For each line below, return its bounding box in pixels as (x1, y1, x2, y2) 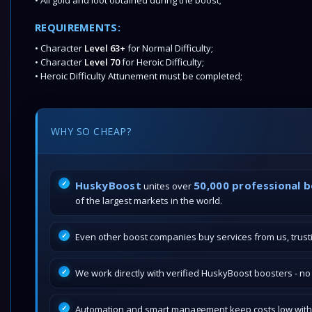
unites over (141, 180, 194, 192)
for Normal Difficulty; (125, 42, 213, 54)
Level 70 (82, 56, 122, 68)
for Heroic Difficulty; (122, 56, 204, 68)
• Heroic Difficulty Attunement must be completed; (35, 70, 242, 82)
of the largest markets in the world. (75, 194, 222, 207)
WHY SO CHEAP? (51, 124, 132, 138)
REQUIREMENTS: (35, 20, 120, 34)
